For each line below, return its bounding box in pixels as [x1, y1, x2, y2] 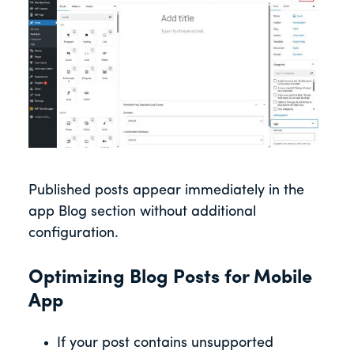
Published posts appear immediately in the [28, 183, 304, 199]
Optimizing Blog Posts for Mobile [28, 269, 312, 288]
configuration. [28, 226, 119, 242]
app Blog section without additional [28, 205, 256, 220]
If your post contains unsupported [57, 336, 273, 352]
